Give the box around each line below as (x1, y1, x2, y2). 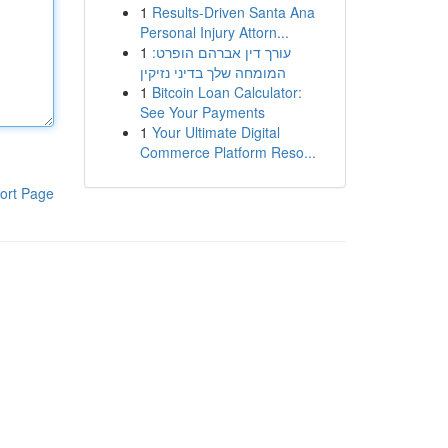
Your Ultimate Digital (151, 122, 280, 142)
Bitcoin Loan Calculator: (151, 82, 302, 102)
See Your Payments (139, 102, 265, 122)
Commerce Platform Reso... (139, 142, 316, 162)
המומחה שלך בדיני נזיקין (139, 62, 286, 82)
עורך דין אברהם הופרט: (151, 42, 291, 62)
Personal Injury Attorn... (139, 22, 289, 42)
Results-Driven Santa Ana (151, 2, 315, 22)
